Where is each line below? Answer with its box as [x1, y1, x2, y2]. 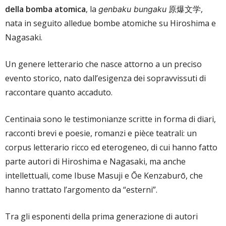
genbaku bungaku [98, 4, 166, 14]
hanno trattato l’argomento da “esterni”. [5, 184, 157, 195]
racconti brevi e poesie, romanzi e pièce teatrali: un [5, 127, 197, 139]
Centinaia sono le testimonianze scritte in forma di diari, [5, 113, 216, 125]
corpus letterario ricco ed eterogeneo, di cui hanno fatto [5, 141, 217, 153]
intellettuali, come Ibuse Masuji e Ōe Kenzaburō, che [5, 169, 203, 181]
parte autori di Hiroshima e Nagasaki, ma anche [5, 155, 186, 167]
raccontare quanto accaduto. [5, 86, 112, 98]
